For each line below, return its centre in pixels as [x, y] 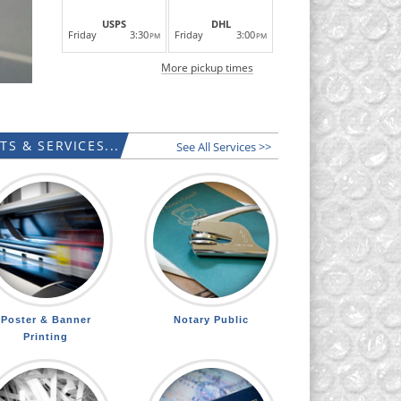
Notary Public [211, 319]
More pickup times [207, 67]
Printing [46, 336]
